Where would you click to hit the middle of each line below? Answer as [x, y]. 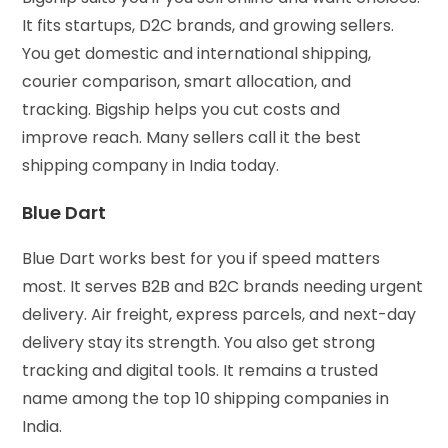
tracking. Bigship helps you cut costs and [181, 109]
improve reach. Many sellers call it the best [192, 137]
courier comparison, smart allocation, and [187, 81]
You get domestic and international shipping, [197, 53]
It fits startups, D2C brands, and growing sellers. [208, 25]
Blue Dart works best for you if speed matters [201, 258]
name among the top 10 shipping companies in [206, 398]
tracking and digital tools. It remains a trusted [200, 370]
